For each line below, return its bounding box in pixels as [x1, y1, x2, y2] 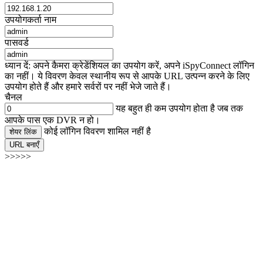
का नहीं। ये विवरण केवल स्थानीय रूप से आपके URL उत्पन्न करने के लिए [5, 71, 249, 82]
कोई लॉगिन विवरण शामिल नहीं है [44, 126, 151, 137]
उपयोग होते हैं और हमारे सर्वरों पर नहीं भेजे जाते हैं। [5, 82, 171, 92]
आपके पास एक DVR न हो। [5, 115, 100, 126]
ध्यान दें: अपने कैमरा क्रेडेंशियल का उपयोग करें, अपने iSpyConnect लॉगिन [5, 60, 254, 71]
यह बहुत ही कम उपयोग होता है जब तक [113, 103, 243, 114]
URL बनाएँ [9, 140, 39, 150]
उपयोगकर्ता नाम [5, 15, 56, 25]
